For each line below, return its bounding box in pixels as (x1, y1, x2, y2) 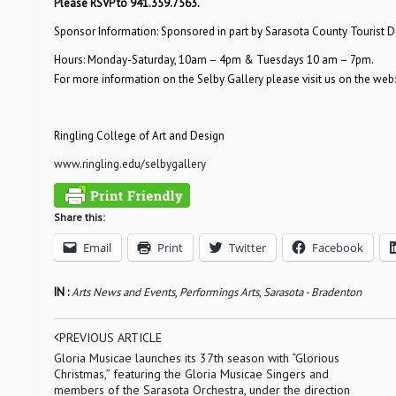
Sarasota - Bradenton (263, 285, 362, 300)
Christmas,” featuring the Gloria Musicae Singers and (53, 366, 329, 382)
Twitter (228, 240, 266, 255)
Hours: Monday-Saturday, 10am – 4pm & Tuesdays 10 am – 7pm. (53, 52, 374, 67)
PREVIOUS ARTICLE (58, 330, 162, 346)
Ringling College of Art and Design (53, 128, 225, 143)
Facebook (311, 240, 363, 255)
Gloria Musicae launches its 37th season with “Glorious (53, 350, 339, 366)
